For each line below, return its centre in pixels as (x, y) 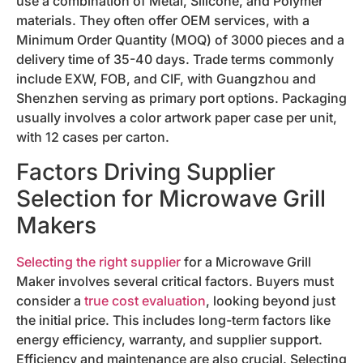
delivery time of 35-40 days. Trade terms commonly (175, 60)
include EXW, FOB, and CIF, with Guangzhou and (166, 79)
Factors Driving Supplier (146, 171)
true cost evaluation (145, 300)
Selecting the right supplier (98, 261)
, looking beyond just (271, 300)
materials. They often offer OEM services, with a (163, 21)
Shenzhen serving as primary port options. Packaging (181, 98)
